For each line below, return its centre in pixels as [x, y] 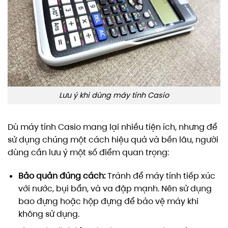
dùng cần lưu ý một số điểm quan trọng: [88, 152]
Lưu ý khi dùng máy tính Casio [114, 95]
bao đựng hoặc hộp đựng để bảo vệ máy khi [108, 201]
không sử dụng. [49, 214]
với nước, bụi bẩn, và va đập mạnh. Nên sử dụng [115, 188]
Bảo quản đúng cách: [62, 176]
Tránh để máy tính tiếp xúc [160, 176]
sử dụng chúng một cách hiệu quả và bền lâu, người [113, 139]
